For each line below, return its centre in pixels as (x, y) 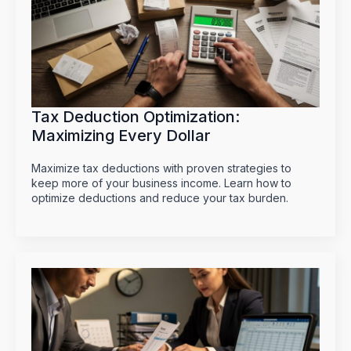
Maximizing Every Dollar (121, 136)
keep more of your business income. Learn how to (161, 183)
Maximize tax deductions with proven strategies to (161, 168)
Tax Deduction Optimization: (136, 117)
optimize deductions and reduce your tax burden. (160, 198)
